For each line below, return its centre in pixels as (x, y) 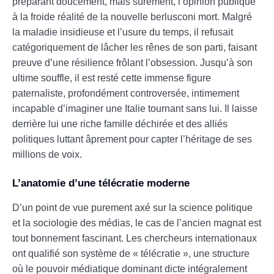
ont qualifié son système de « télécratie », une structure (131, 253)
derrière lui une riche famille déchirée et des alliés (120, 124)
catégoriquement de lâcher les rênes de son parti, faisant (135, 47)
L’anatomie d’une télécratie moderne (101, 183)
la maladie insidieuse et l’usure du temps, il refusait (123, 32)
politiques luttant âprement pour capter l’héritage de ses (132, 139)
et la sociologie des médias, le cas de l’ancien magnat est (137, 223)
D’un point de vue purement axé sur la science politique (132, 207)
